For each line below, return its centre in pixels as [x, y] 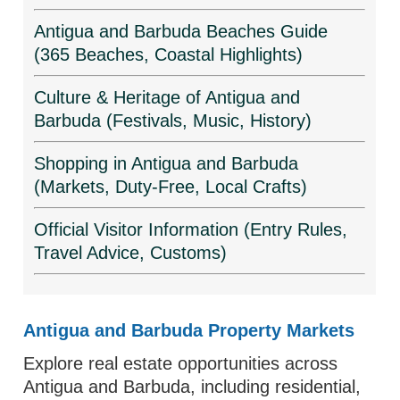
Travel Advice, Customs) [131, 253]
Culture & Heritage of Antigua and [167, 97]
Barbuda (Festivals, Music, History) [173, 121]
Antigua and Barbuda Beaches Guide [181, 31]
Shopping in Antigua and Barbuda [167, 163]
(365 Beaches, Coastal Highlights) [169, 54]
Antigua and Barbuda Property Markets [189, 330]
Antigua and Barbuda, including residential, [192, 387]
